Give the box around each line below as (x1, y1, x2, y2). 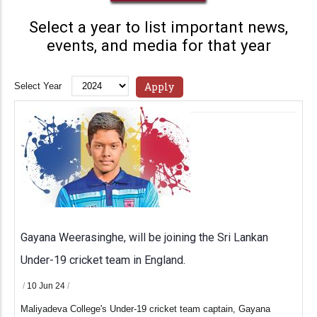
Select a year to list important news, (29, 18, 288, 37)
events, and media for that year (46, 36, 271, 55)
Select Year (14, 81, 62, 92)
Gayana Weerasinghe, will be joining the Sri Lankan (21, 231, 268, 245)
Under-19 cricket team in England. (21, 253, 185, 267)
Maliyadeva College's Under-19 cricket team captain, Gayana (21, 304, 270, 315)
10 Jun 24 (27, 281, 67, 292)
